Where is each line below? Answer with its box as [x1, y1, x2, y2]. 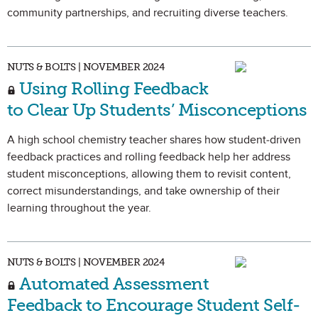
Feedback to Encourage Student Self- [7, 295, 300, 315]
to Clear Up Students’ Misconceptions [7, 99, 307, 120]
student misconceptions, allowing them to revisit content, [7, 167, 291, 181]
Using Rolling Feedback [16, 78, 209, 99]
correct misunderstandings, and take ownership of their [7, 184, 280, 198]
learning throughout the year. [7, 201, 151, 215]
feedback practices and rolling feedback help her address [7, 150, 290, 164]
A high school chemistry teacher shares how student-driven [7, 133, 301, 147]
